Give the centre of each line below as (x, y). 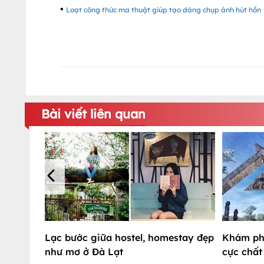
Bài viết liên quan (93, 114)
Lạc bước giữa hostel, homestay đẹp (129, 237)
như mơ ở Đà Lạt (84, 251)
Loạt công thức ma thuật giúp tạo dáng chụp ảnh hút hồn (164, 10)
